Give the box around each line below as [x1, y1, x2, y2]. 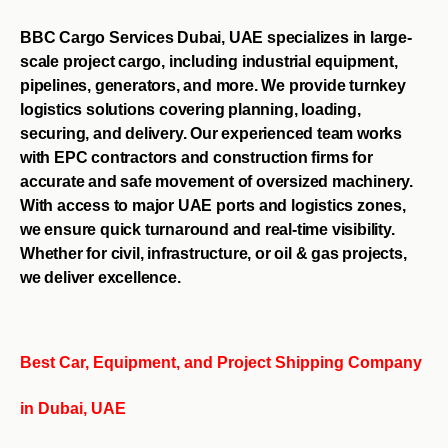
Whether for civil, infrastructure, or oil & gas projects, [20, 244, 407, 262]
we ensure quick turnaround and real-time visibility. [20, 220, 395, 238]
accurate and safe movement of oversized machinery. [20, 172, 413, 190]
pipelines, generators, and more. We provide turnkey [20, 76, 406, 94]
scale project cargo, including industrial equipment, [20, 52, 398, 70]
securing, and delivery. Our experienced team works [20, 124, 402, 142]
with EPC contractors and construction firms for [20, 148, 373, 166]
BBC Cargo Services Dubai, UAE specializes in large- [20, 28, 412, 46]
